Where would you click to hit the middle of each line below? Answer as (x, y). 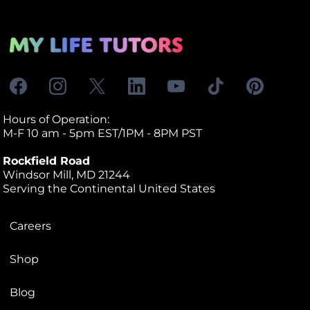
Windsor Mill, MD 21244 (66, 175)
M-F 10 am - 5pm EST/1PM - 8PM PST (102, 134)
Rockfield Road (46, 161)
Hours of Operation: (56, 120)
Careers (30, 226)
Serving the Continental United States (109, 189)
